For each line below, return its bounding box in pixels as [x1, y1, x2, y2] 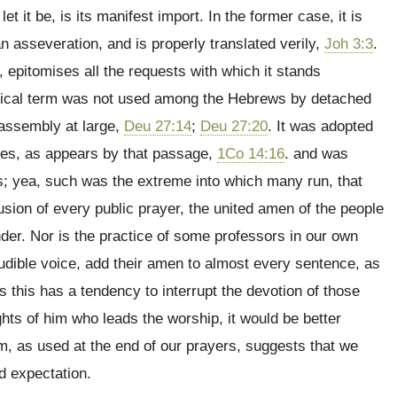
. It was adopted [268, 118, 373, 135]
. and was [284, 145, 348, 162]
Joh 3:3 [324, 35, 373, 52]
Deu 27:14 [124, 118, 191, 135]
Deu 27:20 [200, 118, 268, 135]
